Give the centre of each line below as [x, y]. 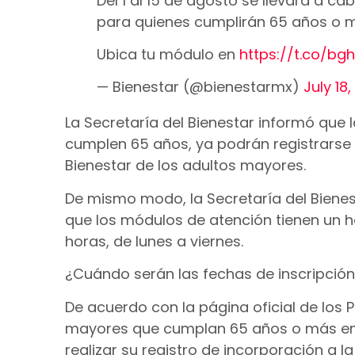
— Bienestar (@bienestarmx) [200, 87]
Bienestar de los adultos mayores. [185, 166]
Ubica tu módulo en [168, 54]
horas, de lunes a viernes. [154, 241]
